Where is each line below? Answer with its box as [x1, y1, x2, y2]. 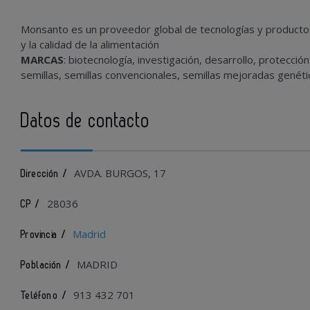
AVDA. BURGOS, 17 [71, 166, 167, 180]
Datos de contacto [21, 112, 150, 131]
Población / [21, 260, 71, 271]
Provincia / [21, 230, 67, 240]
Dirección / [21, 169, 69, 179]
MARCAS [21, 53, 64, 66]
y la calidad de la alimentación [21, 37, 159, 51]
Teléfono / [21, 291, 67, 301]
